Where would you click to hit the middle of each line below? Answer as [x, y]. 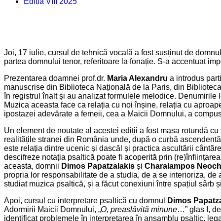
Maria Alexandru [137, 78]
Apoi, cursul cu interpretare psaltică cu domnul [86, 201]
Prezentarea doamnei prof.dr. [55, 78]
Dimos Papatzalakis [98, 166]
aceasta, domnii [33, 166]
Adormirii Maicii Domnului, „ [52, 209]
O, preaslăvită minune [139, 209]
